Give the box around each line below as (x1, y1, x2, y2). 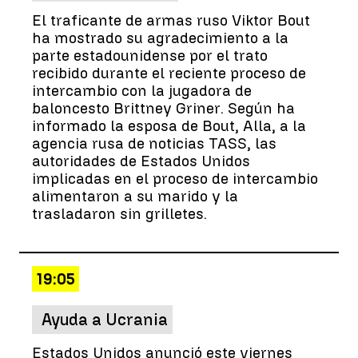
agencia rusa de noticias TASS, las (32, 133, 276, 153)
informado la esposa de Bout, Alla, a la (32, 116, 306, 135)
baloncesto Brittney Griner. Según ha (32, 98, 295, 117)
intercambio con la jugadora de (32, 81, 252, 100)
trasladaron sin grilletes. (32, 204, 207, 223)
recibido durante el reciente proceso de (32, 63, 306, 82)
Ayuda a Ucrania (42, 309, 168, 329)
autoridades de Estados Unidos (32, 151, 250, 170)
